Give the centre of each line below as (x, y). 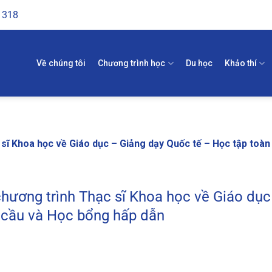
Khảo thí (240, 63)
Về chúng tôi (61, 63)
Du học (199, 63)
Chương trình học (132, 63)
